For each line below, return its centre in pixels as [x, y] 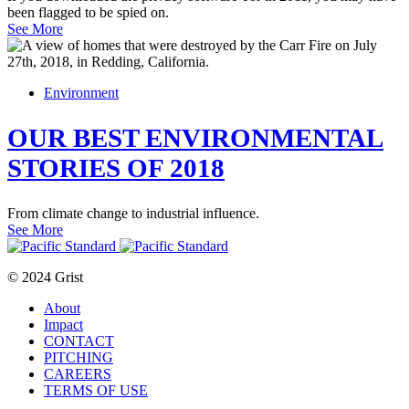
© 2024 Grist [45, 278]
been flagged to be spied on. [88, 13]
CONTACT [79, 341]
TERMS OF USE [96, 391]
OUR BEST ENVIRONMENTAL [195, 138]
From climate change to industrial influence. [133, 214]
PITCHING [79, 358]
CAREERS [78, 374]
